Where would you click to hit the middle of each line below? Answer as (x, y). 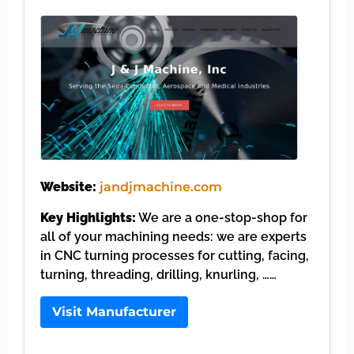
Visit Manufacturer (114, 311)
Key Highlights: (88, 217)
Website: (68, 187)
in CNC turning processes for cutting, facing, (175, 255)
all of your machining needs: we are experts (173, 236)
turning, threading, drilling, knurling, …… (158, 274)
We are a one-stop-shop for (222, 217)
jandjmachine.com (161, 187)
